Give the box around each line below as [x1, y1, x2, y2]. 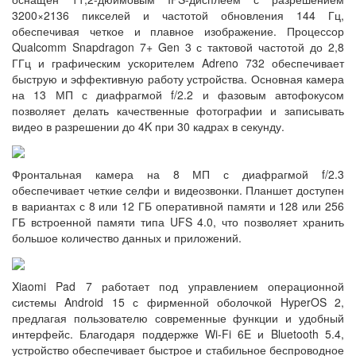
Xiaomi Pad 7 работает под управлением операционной [12, 277, 344, 294]
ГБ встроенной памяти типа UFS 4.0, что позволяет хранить [12, 214, 344, 230]
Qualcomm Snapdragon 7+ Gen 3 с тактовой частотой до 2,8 [12, 39, 344, 55]
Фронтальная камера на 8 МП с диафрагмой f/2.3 [12, 166, 344, 183]
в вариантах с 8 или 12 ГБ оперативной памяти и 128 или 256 [12, 198, 344, 215]
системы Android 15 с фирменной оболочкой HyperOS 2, [12, 293, 344, 310]
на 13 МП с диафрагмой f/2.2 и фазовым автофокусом [12, 87, 344, 103]
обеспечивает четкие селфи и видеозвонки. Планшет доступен [12, 182, 344, 199]
